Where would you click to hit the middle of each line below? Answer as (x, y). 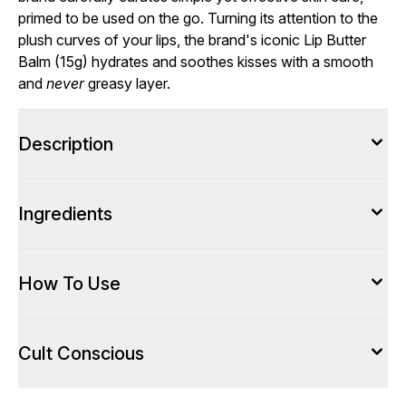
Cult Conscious (81, 353)
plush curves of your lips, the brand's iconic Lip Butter (192, 40)
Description (66, 144)
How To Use (69, 284)
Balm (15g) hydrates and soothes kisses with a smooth (196, 62)
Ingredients (65, 214)
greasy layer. (127, 83)
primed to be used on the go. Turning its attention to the (198, 18)
